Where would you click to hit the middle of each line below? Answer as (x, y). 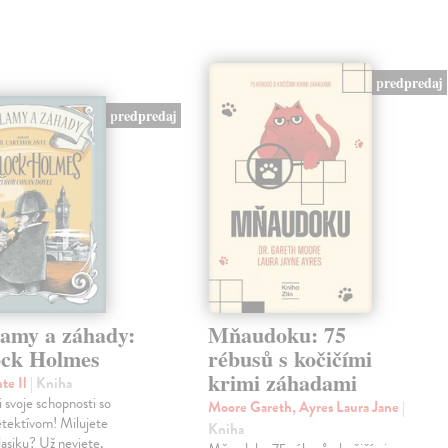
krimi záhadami (283, 383)
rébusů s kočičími (290, 359)
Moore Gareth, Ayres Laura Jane (305, 407)
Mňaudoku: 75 (277, 335)
